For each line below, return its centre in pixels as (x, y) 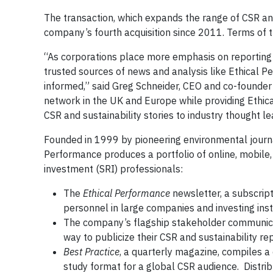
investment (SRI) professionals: (113, 169)
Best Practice (91, 252)
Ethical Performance (126, 193)
